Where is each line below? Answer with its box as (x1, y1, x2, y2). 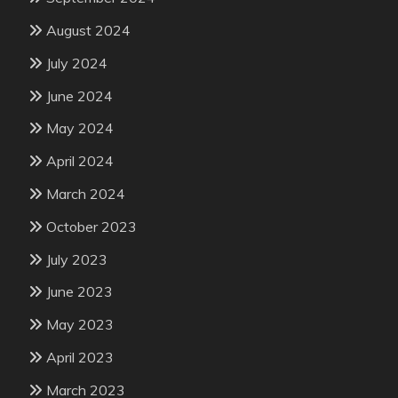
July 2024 (46, 53, 107, 72)
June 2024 (46, 86, 113, 105)
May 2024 (46, 119, 114, 138)
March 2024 (46, 184, 125, 203)
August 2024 (46, 20, 131, 39)
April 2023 (46, 347, 114, 366)
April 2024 (46, 152, 114, 171)
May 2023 (46, 315, 114, 334)
